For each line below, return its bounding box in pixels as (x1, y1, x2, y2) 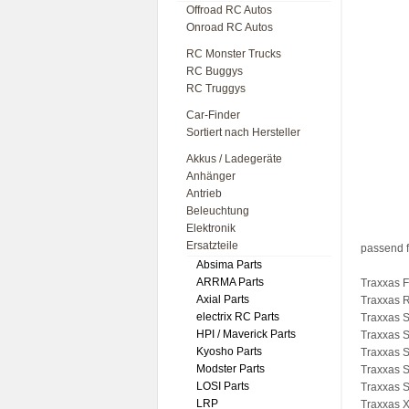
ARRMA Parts (196, 276, 264, 288)
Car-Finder (186, 109, 240, 121)
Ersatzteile (186, 239, 238, 252)
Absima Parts (196, 258, 262, 271)
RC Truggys (186, 82, 246, 95)
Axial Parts (196, 293, 249, 306)
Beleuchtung (186, 204, 249, 217)
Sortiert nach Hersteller (186, 126, 300, 139)
